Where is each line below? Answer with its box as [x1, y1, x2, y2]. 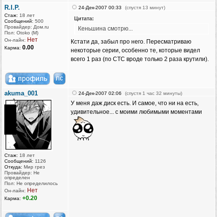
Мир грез [22, 164, 45, 170]
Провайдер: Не [4, 170, 40, 176]
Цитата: [74, 15, 94, 22]
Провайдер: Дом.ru [4, 24, 49, 30]
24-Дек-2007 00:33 [78, 5, 122, 11]
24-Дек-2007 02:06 [78, 91, 122, 96]
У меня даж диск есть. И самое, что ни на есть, [71, 100, 199, 107]
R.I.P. [4, 4, 20, 12]
